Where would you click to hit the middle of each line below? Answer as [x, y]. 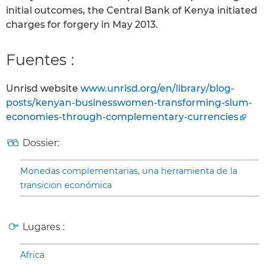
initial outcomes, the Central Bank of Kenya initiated [132, 11]
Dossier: [41, 143]
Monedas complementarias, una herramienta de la [129, 171]
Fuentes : [40, 60]
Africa [32, 255]
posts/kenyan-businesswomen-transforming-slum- [129, 103]
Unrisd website [43, 89]
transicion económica [66, 185]
